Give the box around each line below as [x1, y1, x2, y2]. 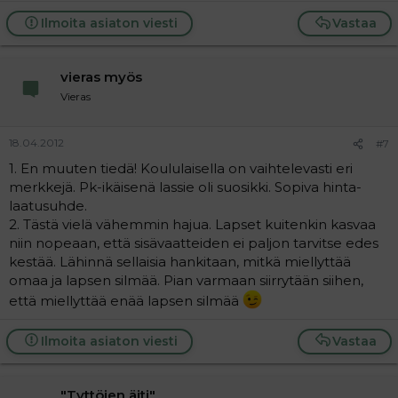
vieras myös [60, 68, 142, 85]
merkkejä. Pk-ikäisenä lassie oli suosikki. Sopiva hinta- [9, 178, 362, 195]
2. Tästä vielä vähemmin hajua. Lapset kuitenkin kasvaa [9, 215, 376, 233]
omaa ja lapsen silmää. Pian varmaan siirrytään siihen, [9, 271, 363, 289]
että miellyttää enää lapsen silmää [9, 291, 243, 309]
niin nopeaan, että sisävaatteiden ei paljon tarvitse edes [9, 234, 378, 251]
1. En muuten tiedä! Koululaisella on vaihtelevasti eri [9, 159, 353, 177]
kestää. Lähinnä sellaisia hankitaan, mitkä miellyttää [9, 252, 351, 270]
